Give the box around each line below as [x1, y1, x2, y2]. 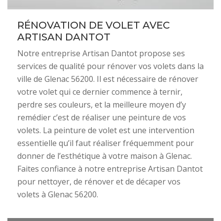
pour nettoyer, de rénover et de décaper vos [17, 176, 181, 187]
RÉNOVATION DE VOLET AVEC [17, 19, 170, 31]
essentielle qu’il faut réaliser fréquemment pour [17, 138, 194, 148]
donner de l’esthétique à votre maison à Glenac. [17, 150, 192, 161]
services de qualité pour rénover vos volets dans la [17, 61, 204, 72]
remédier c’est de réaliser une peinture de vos [17, 112, 186, 123]
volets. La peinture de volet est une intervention [17, 125, 194, 136]
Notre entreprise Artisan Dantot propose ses [17, 48, 185, 59]
